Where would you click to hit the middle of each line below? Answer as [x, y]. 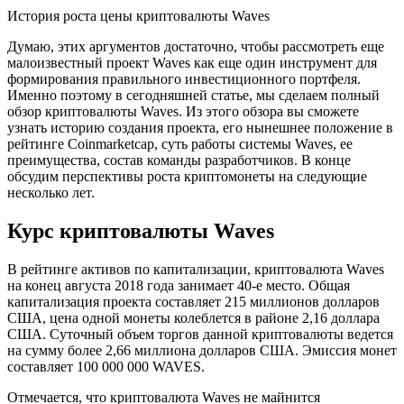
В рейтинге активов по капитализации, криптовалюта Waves [196, 269]
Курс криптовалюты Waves [141, 231]
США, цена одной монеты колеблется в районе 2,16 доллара [193, 317]
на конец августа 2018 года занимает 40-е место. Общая [179, 285]
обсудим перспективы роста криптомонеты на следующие [187, 177]
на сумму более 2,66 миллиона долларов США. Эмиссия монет [202, 350]
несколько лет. [51, 193]
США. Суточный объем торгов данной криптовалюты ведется [200, 334]
